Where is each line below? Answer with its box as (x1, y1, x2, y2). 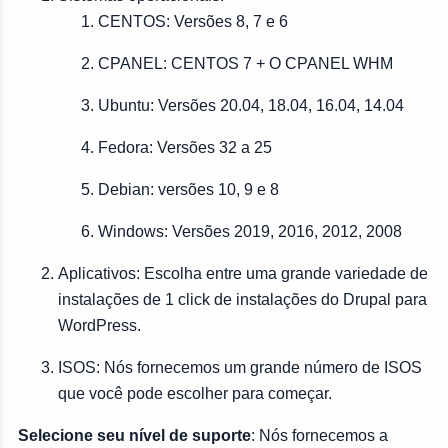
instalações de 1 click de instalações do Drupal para (58, 290, 427, 308)
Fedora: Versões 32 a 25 (98, 138, 272, 156)
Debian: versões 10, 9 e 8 (98, 180, 279, 198)
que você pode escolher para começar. (58, 384, 332, 402)
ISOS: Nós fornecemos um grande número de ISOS (58, 358, 422, 376)
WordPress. (58, 316, 141, 334)
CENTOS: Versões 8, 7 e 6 (98, 12, 288, 30)
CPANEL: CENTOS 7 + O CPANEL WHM (98, 54, 393, 72)
